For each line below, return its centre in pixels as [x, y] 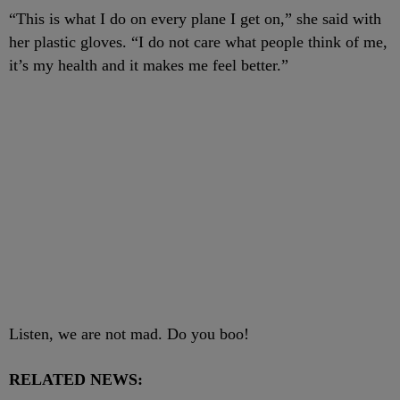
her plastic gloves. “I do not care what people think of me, [198, 42]
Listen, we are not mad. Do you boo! [129, 333]
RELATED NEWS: [76, 379]
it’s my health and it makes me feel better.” [149, 65]
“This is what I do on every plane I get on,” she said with [195, 18]
